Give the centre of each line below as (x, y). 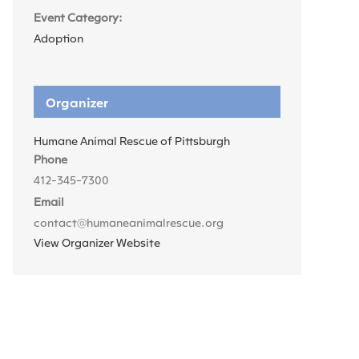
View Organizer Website (97, 242)
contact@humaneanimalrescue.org (129, 222)
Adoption (58, 38)
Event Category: (78, 17)
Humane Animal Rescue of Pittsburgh (132, 140)
